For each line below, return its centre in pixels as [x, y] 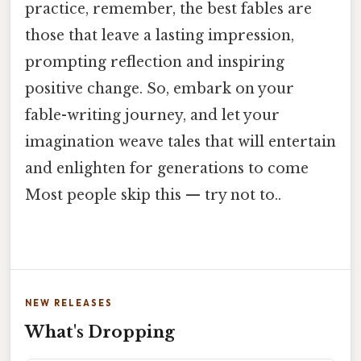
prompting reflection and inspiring [155, 62]
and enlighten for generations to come [167, 169]
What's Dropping [100, 332]
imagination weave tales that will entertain [180, 142]
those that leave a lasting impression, [160, 36]
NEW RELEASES [69, 303]
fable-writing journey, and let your [152, 116]
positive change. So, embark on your [160, 89]
